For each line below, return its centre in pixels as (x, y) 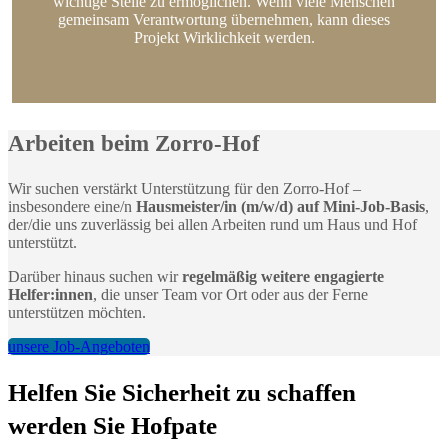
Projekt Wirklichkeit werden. (224, 37)
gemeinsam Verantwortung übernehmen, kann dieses (224, 19)
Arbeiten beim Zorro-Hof (134, 143)
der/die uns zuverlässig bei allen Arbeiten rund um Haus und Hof (212, 224)
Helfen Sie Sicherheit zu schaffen (182, 393)
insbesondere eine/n (72, 206)
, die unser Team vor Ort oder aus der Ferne (230, 294)
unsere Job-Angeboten (79, 346)
